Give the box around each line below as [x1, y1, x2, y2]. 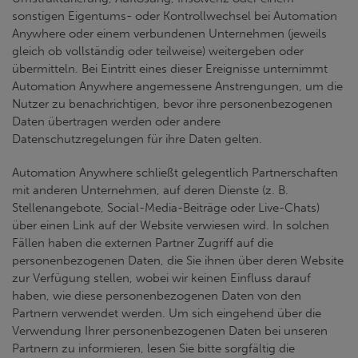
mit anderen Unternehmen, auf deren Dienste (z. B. [12, 183, 288, 197]
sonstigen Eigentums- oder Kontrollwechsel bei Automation [12, 9, 337, 23]
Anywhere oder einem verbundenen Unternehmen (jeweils [12, 26, 327, 41]
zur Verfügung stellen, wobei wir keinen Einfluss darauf [12, 271, 311, 285]
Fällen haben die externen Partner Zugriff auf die [12, 236, 273, 250]
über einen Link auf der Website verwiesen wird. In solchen [12, 218, 329, 233]
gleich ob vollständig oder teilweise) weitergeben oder [12, 44, 304, 58]
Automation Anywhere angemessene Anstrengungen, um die [12, 79, 343, 93]
